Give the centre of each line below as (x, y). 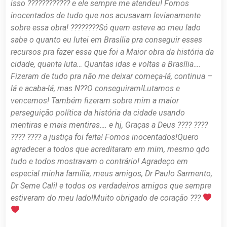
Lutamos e (162, 88)
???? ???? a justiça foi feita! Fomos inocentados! (94, 137)
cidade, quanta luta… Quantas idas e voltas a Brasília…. (106, 64)
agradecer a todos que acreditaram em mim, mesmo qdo (110, 149)
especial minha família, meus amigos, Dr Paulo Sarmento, (112, 173)
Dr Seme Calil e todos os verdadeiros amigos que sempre (111, 185)
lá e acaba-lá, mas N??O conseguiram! (77, 88)
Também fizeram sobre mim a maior (115, 100)
